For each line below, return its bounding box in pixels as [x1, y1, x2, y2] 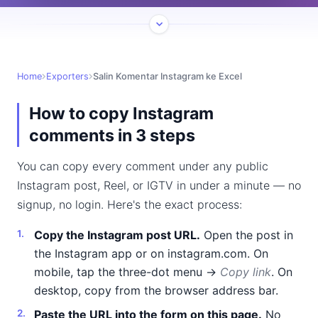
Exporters [46, 71, 89, 82]
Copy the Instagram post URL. [34, 228, 200, 242]
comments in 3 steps [29, 126, 195, 146]
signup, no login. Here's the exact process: [17, 197, 242, 212]
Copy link [220, 265, 271, 279]
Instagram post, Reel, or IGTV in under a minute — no [17, 178, 301, 192]
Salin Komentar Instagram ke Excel [93, 71, 242, 82]
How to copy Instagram [29, 104, 214, 124]
